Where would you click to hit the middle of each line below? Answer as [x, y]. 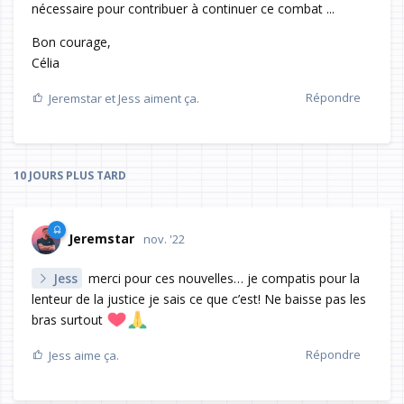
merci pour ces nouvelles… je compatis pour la [222, 279]
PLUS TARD [95, 176]
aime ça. [95, 356]
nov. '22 [164, 239]
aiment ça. [170, 99]
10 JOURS [38, 176]
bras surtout [69, 320]
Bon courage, [71, 42]
